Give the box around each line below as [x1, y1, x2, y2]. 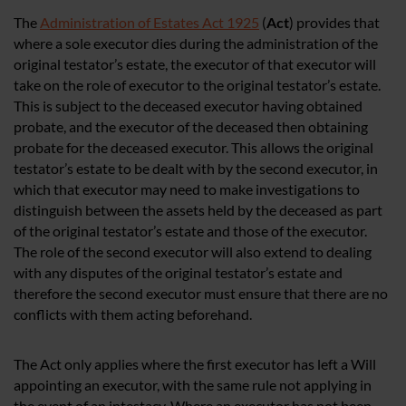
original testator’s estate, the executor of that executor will [14, 55, 376, 73]
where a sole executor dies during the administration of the [14, 34, 378, 53]
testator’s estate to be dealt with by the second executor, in [14, 159, 378, 178]
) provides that [289, 14, 380, 32]
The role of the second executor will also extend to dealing [14, 243, 372, 261]
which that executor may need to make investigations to [14, 180, 360, 198]
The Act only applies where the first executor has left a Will [14, 355, 376, 373]
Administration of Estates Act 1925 [40, 14, 259, 32]
